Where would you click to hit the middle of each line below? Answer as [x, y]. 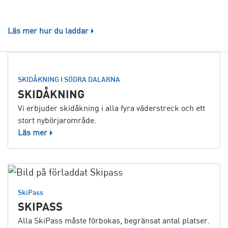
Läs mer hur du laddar [48, 31]
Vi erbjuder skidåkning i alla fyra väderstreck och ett [111, 108]
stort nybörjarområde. [57, 120]
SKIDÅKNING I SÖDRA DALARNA [69, 79]
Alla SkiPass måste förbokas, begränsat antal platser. [114, 220]
